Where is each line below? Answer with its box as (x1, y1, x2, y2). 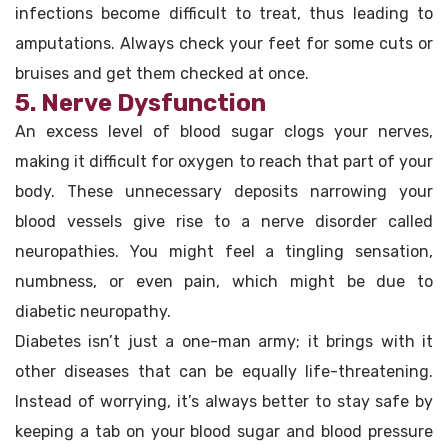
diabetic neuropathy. (15, 302, 171, 322)
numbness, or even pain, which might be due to (15, 272, 433, 292)
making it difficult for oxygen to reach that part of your (15, 152, 433, 172)
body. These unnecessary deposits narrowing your (15, 182, 433, 202)
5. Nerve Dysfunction (15, 89, 266, 118)
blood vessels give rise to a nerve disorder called (15, 212, 433, 232)
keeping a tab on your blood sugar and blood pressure (15, 422, 433, 442)
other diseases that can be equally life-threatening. (15, 362, 433, 382)
